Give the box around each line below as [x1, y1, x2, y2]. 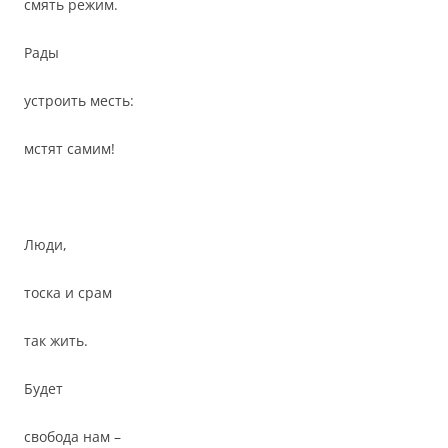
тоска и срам [24, 283, 112, 302]
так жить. [24, 331, 88, 350]
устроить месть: [24, 91, 134, 110]
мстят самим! [24, 139, 115, 158]
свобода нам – [24, 427, 121, 446]
